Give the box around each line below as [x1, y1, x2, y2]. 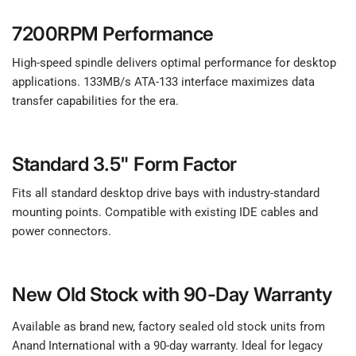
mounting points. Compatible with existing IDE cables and [12, 204, 319, 219]
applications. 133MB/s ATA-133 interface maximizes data [12, 74, 315, 89]
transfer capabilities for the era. [12, 93, 180, 108]
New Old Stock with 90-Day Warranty [12, 282, 332, 306]
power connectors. [12, 223, 112, 238]
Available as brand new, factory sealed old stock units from [12, 319, 326, 334]
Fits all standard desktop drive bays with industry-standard [12, 185, 320, 200]
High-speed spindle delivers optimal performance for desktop [12, 55, 337, 70]
